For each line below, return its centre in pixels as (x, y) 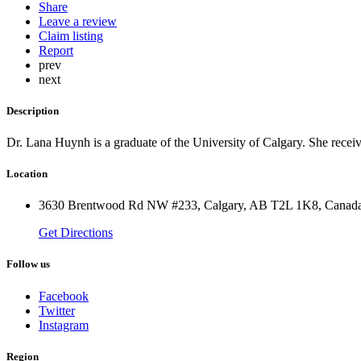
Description (33, 110)
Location (27, 174)
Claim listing (71, 35)
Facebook (64, 296)
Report (56, 50)
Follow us (28, 264)
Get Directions (76, 233)
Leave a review (78, 21)
